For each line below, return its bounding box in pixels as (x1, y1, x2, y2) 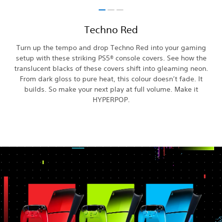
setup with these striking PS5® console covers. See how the (15, 54, 207, 63)
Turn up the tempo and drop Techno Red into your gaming (16, 43, 206, 53)
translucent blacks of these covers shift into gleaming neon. (14, 64, 208, 73)
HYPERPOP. (92, 95, 130, 105)
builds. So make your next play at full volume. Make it (24, 85, 198, 94)
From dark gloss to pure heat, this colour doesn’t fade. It (19, 74, 203, 84)
